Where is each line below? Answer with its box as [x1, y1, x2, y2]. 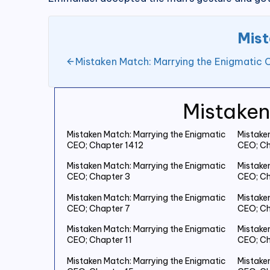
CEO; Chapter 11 [67, 234, 132, 246]
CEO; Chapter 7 [67, 202, 130, 214]
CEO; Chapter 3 [67, 171, 130, 183]
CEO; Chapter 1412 [67, 139, 143, 151]
